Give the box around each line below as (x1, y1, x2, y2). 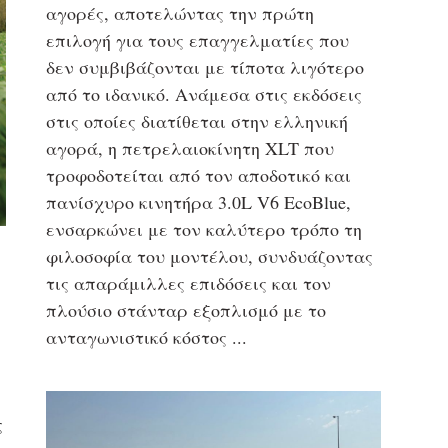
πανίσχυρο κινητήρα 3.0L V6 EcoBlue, (45, 190, 351, 215)
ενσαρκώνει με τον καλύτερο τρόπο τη (45, 217, 362, 242)
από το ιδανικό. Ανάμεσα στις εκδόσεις (45, 82, 362, 107)
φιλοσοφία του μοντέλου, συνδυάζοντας (45, 244, 373, 269)
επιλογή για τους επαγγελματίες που (45, 28, 349, 53)
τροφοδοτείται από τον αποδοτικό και (45, 163, 351, 188)
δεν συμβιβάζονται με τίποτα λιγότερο (45, 55, 364, 80)
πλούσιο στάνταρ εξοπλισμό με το (45, 298, 326, 323)
